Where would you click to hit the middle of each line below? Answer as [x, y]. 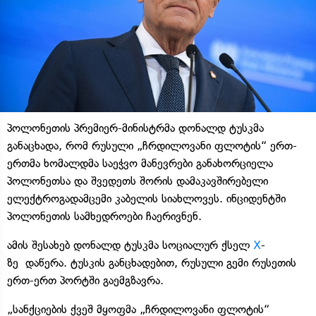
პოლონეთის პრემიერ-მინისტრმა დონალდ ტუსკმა [135, 128]
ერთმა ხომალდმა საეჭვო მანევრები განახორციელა [140, 163]
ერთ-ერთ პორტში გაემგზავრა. [85, 280]
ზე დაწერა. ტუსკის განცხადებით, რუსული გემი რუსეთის [152, 262]
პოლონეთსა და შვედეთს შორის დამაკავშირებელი [138, 181]
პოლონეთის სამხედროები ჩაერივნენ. [104, 216]
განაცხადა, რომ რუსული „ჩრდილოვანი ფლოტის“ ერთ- [152, 145]
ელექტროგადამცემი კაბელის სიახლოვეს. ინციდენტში [146, 198]
